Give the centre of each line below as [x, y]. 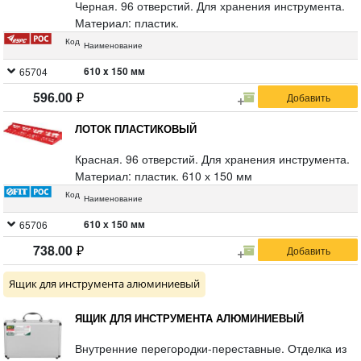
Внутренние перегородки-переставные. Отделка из [211, 348]
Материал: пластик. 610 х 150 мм [164, 176]
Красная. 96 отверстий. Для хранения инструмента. [213, 159]
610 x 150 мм [114, 71]
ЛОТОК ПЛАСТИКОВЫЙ [140, 129]
